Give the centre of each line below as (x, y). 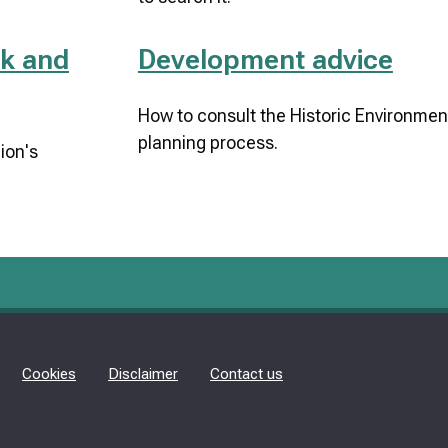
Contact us (246, 374)
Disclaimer (143, 374)
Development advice (265, 60)
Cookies (49, 374)
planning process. (207, 143)
